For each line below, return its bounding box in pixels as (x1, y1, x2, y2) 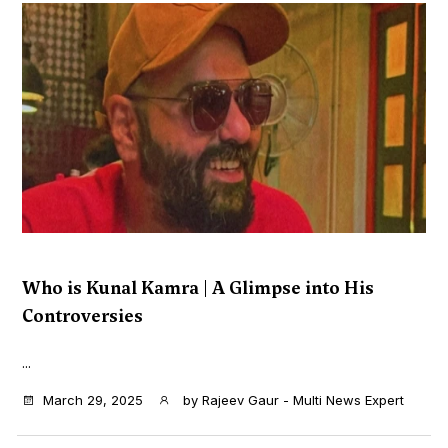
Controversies (22, 303, 143, 328)
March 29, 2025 (43, 391, 143, 408)
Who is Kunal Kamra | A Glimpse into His (22, 275, 374, 300)
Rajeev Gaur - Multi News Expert (202, 391, 404, 408)
